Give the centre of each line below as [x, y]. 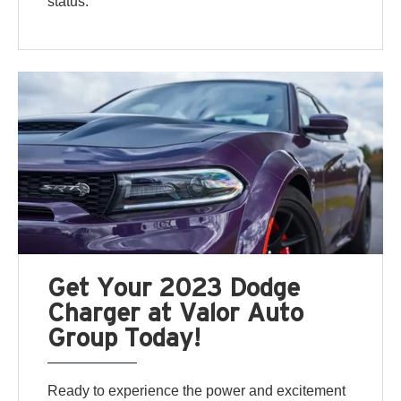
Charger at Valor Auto [176, 312]
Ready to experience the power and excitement [197, 391]
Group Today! [124, 337]
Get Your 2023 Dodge [174, 287]
